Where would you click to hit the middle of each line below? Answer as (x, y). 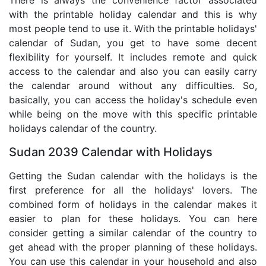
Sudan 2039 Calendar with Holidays (111, 152)
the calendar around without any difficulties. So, (133, 86)
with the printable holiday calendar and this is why (133, 15)
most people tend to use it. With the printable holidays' (133, 29)
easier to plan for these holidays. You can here (133, 219)
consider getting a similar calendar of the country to (133, 233)
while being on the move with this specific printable (133, 114)
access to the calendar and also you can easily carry (133, 72)
